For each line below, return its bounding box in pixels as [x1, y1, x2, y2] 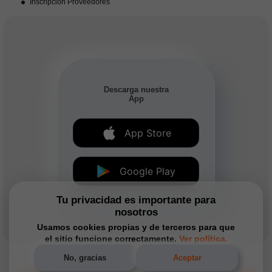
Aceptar [172, 253, 202, 262]
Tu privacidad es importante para [56, 194, 216, 206]
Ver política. [178, 234, 228, 243]
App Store [124, 127, 171, 140]
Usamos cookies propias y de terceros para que [37, 222, 235, 232]
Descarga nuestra [103, 85, 169, 95]
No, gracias [64, 253, 106, 262]
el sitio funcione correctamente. [44, 234, 179, 243]
